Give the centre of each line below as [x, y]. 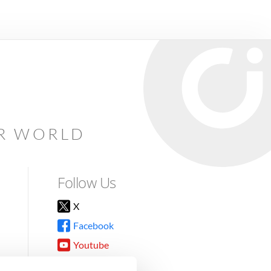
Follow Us [87, 183]
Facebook [94, 226]
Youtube [91, 245]
